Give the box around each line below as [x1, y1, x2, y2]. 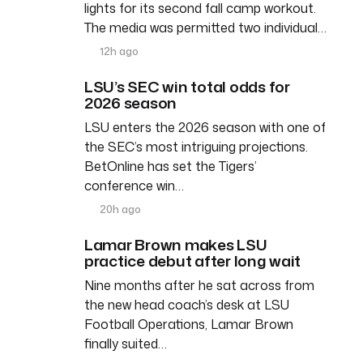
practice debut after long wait [84, 249, 301, 271]
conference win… [84, 176, 184, 194]
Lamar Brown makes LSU [84, 233, 267, 255]
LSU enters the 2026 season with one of [84, 117, 326, 136]
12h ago [97, 43, 139, 58]
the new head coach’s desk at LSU [84, 295, 289, 314]
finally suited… [84, 334, 167, 352]
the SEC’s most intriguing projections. [84, 137, 308, 156]
